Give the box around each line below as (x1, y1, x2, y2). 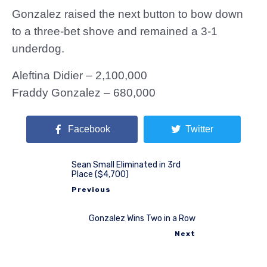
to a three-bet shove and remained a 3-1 (12, 25, 218, 38)
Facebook (68, 124, 111, 134)
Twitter (185, 124, 213, 134)
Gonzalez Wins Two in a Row (89, 213, 195, 223)
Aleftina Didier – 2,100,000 (12, 69, 147, 82)
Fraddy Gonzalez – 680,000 (12, 86, 156, 99)
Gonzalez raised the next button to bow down (12, 8, 243, 20)
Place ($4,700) (72, 169, 129, 179)
